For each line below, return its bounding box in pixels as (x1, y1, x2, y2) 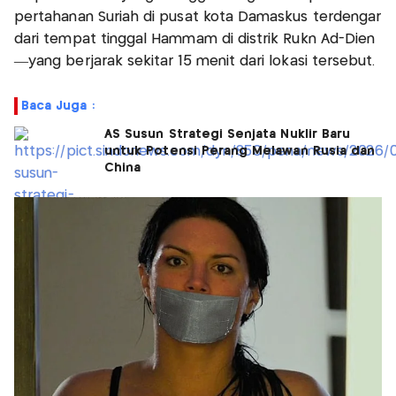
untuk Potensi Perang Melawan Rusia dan (104, 144, 376, 157)
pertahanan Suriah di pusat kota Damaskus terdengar (14, 10, 382, 24)
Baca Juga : (21, 99, 95, 112)
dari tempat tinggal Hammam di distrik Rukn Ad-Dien (14, 32, 376, 46)
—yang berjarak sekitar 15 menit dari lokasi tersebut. (14, 54, 376, 68)
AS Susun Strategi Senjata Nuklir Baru (104, 127, 351, 141)
